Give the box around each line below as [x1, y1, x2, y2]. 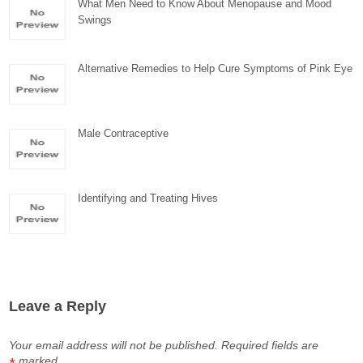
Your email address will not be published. [9, 339, 219, 352]
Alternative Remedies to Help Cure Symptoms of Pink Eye [78, 62, 353, 75]
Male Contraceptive [78, 127, 169, 139]
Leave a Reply [9, 298, 107, 314]
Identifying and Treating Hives [78, 192, 219, 204]
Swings [78, 14, 113, 26]
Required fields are [221, 339, 319, 352]
